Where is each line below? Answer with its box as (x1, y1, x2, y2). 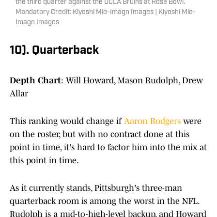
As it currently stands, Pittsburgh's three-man (10, 183, 182, 193)
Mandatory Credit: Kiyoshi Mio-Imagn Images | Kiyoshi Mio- (15, 9, 196, 16)
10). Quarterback (10, 45, 99, 57)
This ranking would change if (10, 116, 124, 126)
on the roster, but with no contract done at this (10, 129, 189, 139)
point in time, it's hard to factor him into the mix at (10, 142, 207, 153)
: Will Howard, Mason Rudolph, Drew (61, 76, 203, 86)
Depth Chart (10, 76, 61, 86)
